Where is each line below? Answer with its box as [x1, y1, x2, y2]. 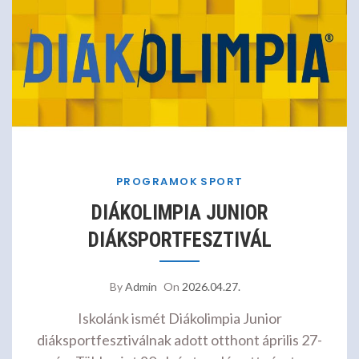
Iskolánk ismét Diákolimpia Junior [77, 309, 282, 328]
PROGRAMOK [115, 174, 198, 190]
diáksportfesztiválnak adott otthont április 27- [37, 331, 322, 349]
